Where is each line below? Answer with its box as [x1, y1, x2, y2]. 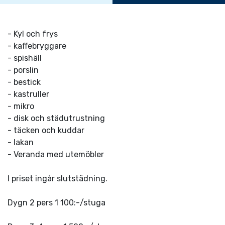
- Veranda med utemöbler [8, 150, 104, 159]
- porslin [8, 65, 39, 75]
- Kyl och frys [8, 29, 58, 39]
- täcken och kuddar [8, 126, 84, 135]
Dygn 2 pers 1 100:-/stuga [8, 198, 105, 207]
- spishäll [8, 53, 42, 63]
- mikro [8, 101, 34, 111]
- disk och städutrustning [8, 114, 105, 123]
